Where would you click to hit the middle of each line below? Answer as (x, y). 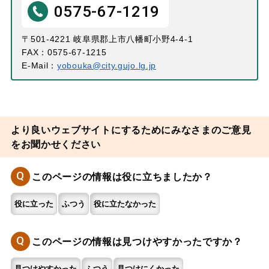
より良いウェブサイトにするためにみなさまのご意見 (131, 130)
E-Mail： (40, 65)
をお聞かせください (56, 144)
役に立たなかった (125, 204)
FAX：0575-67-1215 (64, 52)
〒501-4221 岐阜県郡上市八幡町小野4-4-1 (107, 39)
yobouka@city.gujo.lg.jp (107, 65)
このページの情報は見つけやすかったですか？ (137, 241)
